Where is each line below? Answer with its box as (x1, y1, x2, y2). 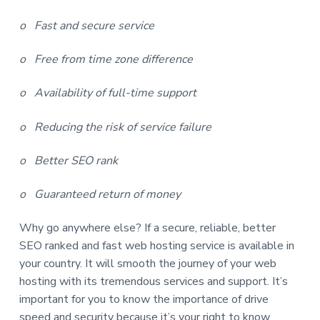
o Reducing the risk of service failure (19, 119, 211, 135)
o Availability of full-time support (19, 85, 196, 101)
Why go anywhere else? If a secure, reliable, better (19, 219, 276, 236)
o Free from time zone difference (19, 51, 193, 68)
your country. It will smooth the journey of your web (19, 255, 276, 271)
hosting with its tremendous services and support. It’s (19, 273, 288, 289)
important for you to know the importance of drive (19, 291, 269, 307)
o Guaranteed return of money (19, 186, 181, 202)
